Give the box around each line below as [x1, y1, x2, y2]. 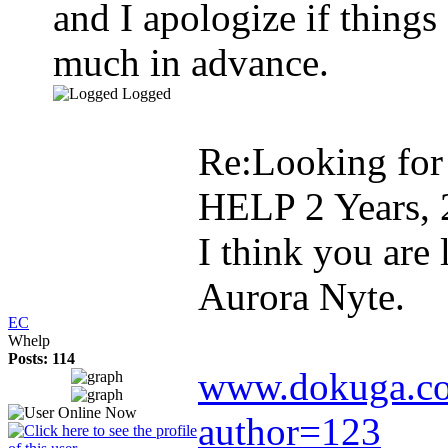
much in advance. [53, 41, 329, 84]
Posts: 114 [8, 350, 75, 367]
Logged [122, 85, 171, 102]
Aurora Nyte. [198, 275, 405, 318]
